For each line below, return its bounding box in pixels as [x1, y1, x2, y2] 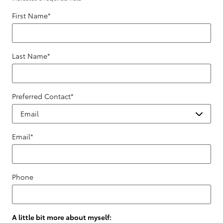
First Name [12, 10, 48, 21]
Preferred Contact [12, 91, 71, 102]
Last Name [12, 51, 47, 61]
